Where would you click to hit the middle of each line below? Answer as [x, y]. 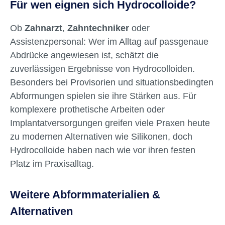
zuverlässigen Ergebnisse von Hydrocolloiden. [102, 69]
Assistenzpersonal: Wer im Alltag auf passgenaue [109, 42]
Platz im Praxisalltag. [52, 164]
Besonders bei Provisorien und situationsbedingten [112, 82]
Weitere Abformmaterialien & [85, 195]
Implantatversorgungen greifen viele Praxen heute [110, 123]
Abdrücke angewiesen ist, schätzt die [84, 55]
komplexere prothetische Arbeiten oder [87, 109]
